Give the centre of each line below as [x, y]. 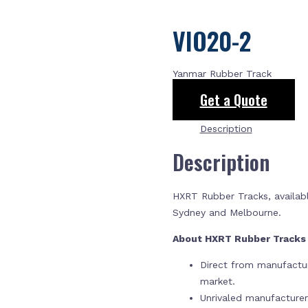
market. [219, 281]
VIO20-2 [211, 41]
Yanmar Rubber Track [222, 74]
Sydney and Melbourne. [227, 212]
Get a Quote [233, 100]
